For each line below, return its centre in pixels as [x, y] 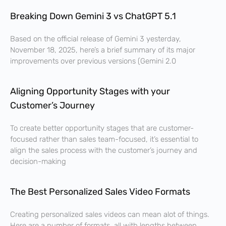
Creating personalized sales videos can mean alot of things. [110, 214]
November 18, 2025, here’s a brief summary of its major [103, 50]
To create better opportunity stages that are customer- [102, 128]
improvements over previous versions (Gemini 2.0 [93, 61]
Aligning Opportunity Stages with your [90, 91]
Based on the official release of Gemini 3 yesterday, [96, 39]
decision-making [38, 161]
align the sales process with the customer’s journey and [104, 150]
